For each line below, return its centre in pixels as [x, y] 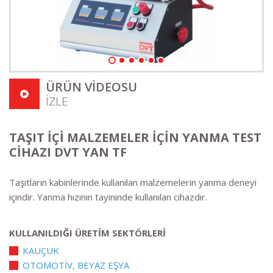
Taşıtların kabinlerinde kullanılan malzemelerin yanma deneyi [133, 182]
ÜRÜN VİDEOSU [91, 87]
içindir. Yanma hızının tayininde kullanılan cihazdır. [108, 197]
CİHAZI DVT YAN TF [68, 152]
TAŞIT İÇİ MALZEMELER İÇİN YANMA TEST [135, 137]
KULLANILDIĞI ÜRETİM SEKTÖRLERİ [87, 232]
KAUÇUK [41, 250]
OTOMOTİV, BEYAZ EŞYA [76, 265]
